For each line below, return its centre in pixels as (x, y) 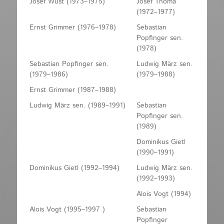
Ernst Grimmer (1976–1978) (73, 27)
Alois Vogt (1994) (164, 194)
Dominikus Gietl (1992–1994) (74, 168)
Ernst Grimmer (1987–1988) (73, 90)
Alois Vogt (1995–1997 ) (67, 209)
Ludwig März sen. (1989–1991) (77, 105)
